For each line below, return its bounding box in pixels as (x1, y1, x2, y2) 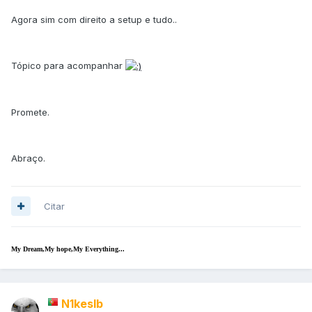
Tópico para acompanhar (11, 59, 125, 71)
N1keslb (61, 296, 103, 311)
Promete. (11, 107, 49, 118)
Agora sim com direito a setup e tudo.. (11, 13, 177, 25)
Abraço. (11, 153, 45, 164)
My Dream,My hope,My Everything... (11, 244, 125, 253)
